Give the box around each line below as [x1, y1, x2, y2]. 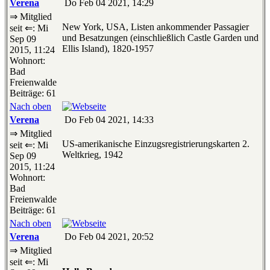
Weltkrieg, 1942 [62, 149, 123, 160]
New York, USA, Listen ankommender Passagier [62, 22, 249, 33]
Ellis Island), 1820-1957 [62, 43, 154, 54]
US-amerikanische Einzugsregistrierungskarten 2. [62, 139, 250, 149]
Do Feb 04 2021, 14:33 [62, 115, 154, 125]
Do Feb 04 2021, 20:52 [62, 231, 154, 242]
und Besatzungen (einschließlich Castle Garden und [62, 33, 259, 43]
